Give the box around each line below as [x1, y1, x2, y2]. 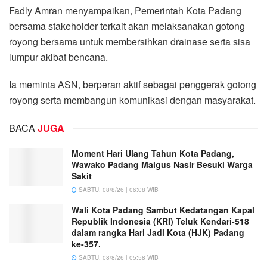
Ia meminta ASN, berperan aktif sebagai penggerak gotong [9, 77, 256, 91]
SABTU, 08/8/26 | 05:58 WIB [77, 253, 159, 262]
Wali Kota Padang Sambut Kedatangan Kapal [72, 203, 254, 216]
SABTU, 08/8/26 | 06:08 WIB [77, 185, 159, 194]
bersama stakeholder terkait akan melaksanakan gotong [9, 18, 245, 33]
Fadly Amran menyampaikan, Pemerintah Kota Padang [9, 3, 241, 17]
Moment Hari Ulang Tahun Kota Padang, [72, 147, 234, 159]
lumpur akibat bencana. [9, 49, 108, 64]
